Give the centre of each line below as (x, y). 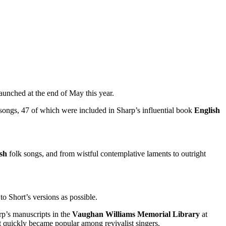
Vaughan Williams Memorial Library (137, 214)
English (207, 110)
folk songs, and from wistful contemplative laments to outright (107, 153)
